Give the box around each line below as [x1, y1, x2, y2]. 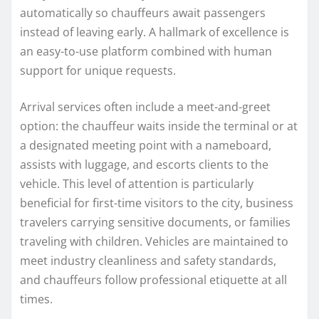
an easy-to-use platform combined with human [20, 43, 272, 59]
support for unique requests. [20, 62, 176, 78]
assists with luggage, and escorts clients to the [20, 156, 268, 172]
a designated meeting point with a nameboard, [20, 137, 271, 153]
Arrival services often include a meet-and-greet [20, 98, 271, 115]
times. [20, 291, 53, 307]
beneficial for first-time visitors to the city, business [20, 194, 293, 211]
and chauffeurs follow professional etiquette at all [20, 271, 287, 288]
